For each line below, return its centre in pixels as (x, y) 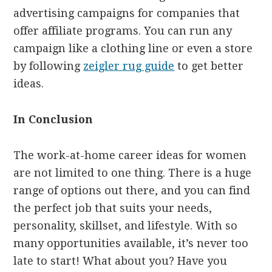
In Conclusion (53, 120)
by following (49, 66)
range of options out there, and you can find (132, 191)
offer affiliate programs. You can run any (123, 31)
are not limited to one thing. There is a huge (133, 173)
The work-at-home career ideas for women (130, 155)
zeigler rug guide (129, 66)
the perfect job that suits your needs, (113, 208)
